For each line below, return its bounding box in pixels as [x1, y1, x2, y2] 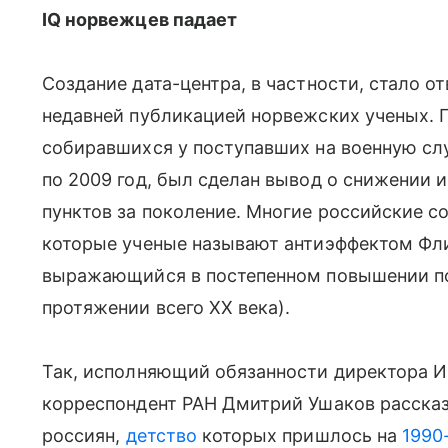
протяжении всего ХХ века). [42, 297, 291, 318]
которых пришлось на [196, 425, 403, 446]
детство [125, 425, 197, 446]
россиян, [42, 425, 126, 446]
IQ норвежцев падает [42, 9, 238, 30]
